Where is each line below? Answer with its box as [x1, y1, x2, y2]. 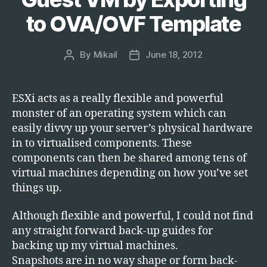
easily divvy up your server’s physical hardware [12, 121, 253, 135]
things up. [12, 181, 62, 195]
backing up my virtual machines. [12, 239, 178, 253]
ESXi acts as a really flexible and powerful [12, 91, 223, 105]
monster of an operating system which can [12, 106, 226, 120]
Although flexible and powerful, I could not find [12, 209, 253, 223]
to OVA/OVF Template [26, 10, 241, 37]
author [69, 62, 97, 74]
